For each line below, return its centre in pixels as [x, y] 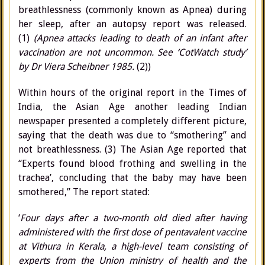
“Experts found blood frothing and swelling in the [132, 164]
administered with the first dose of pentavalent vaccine [132, 232]
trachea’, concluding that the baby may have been [132, 178]
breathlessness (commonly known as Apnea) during [132, 10]
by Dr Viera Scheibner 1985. [76, 67]
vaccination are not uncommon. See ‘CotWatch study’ [132, 52]
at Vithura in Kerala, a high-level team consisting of [132, 246]
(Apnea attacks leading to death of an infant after [140, 38]
